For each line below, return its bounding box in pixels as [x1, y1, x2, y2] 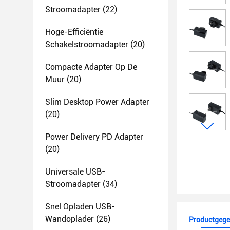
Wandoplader [45, 214, 94, 224]
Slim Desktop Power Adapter [45, 97, 149, 107]
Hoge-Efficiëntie [45, 27, 103, 37]
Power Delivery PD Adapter [45, 132, 143, 142]
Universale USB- [45, 167, 105, 177]
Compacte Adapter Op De [45, 62, 137, 72]
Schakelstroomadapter [45, 40, 128, 49]
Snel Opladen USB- [45, 202, 115, 212]
